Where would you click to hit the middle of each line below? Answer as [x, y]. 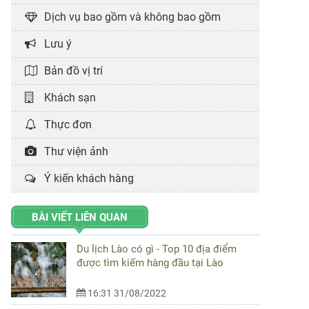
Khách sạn [67, 97]
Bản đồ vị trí [71, 70]
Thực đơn [65, 124]
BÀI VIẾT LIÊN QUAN [80, 217]
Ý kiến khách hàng [86, 178]
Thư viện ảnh [73, 151]
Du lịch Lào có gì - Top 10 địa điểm [157, 249]
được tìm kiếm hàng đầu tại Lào [150, 262]
